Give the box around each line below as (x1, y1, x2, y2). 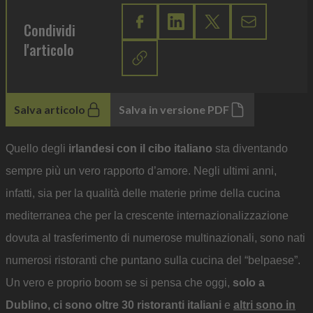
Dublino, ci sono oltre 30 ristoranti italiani (6, 298, 221, 311)
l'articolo (24, 38, 74, 60)
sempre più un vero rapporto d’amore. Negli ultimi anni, (6, 164, 277, 177)
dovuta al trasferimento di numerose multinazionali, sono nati (6, 231, 305, 244)
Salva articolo (14, 102, 85, 116)
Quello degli (6, 142, 66, 154)
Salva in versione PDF (119, 102, 229, 116)
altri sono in (233, 298, 296, 311)
